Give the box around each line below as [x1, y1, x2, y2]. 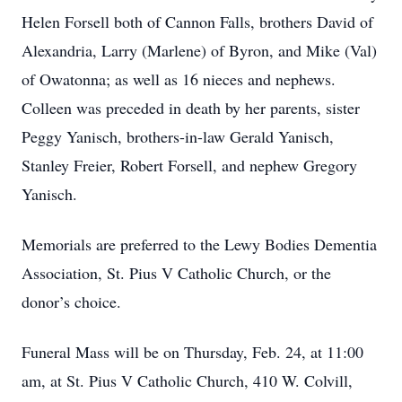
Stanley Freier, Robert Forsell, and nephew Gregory [22, 154, 357, 176]
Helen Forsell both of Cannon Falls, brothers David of [22, 11, 373, 32]
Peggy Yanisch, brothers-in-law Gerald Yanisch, [22, 126, 334, 147]
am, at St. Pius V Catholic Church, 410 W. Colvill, [22, 370, 353, 391]
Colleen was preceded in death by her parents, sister [22, 97, 360, 118]
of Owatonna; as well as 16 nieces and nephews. [22, 68, 336, 90]
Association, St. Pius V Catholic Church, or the [22, 262, 331, 284]
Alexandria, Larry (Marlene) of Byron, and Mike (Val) [22, 39, 377, 61]
